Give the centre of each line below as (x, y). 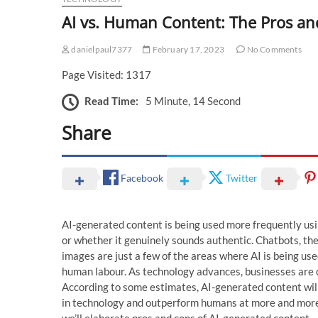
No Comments (273, 49)
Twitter (242, 178)
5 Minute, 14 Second (193, 101)
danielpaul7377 (101, 49)
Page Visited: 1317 (106, 74)
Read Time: (111, 101)
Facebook (142, 178)
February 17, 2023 (188, 49)
